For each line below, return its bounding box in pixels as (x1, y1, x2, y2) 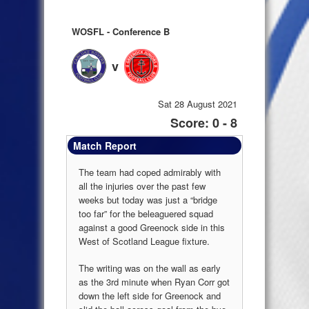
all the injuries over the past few (79, 179, 206, 192)
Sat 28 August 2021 (158, 97, 237, 110)
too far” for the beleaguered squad (79, 206, 213, 220)
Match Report (73, 138, 137, 152)
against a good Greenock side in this (79, 220, 225, 234)
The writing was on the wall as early (79, 261, 221, 275)
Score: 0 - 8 (170, 113, 237, 132)
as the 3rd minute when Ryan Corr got (79, 275, 230, 289)
